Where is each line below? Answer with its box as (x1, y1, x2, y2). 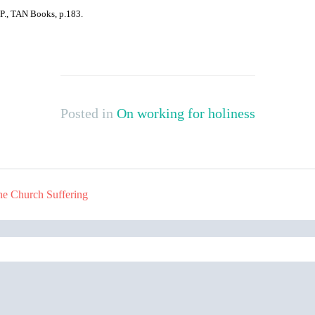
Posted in (60, 105, 117, 121)
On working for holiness (116, 105, 255, 121)
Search (157, 238, 187, 250)
